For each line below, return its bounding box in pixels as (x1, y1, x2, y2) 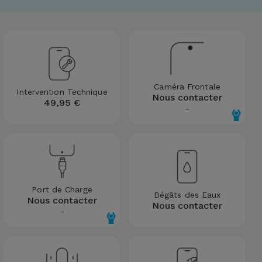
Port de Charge (32, 184, 92, 194)
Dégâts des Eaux (153, 190, 221, 199)
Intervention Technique (16, 87, 108, 96)
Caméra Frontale (154, 81, 220, 91)
